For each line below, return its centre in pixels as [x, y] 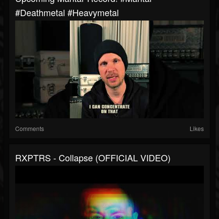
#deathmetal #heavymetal [67, 12]
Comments [30, 129]
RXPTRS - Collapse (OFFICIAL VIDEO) [93, 158]
